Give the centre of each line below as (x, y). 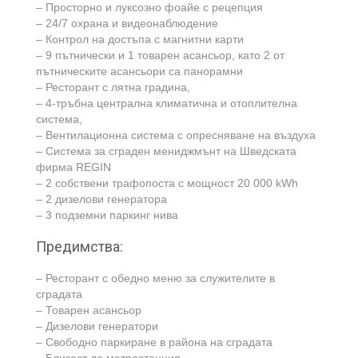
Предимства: (80, 247)
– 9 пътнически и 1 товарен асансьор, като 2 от (160, 55)
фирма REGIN (74, 167)
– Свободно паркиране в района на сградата (154, 342)
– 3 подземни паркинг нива (107, 215)
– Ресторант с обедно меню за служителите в (155, 278)
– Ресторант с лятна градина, (113, 87)
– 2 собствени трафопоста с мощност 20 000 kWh (167, 183)
